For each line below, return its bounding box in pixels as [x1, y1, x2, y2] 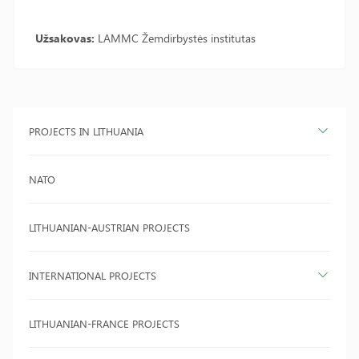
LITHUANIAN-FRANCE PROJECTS [29, 317, 179, 330]
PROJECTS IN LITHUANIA [29, 124, 143, 138]
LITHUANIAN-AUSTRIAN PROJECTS [29, 220, 190, 234]
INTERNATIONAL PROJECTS [29, 268, 156, 282]
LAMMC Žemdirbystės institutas [95, 30, 256, 46]
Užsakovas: [35, 30, 95, 46]
